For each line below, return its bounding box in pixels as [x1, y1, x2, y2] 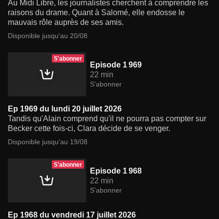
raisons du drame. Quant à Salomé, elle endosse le [8, 8, 185, 17]
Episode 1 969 [90, 61, 142, 69]
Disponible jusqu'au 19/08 [8, 138, 88, 146]
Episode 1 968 [90, 167, 142, 175]
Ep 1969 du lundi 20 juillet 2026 [8, 105, 122, 113]
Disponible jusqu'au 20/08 [8, 32, 88, 40]
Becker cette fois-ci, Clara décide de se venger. [8, 124, 170, 133]
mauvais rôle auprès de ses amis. [8, 18, 124, 27]
